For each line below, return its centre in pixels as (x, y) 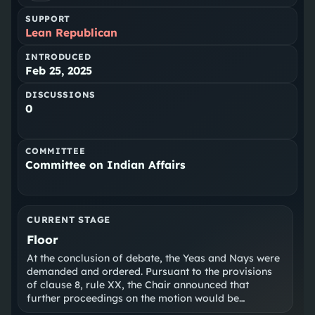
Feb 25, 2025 (59, 71)
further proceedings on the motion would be (133, 298)
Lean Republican (72, 33)
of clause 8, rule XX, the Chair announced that (138, 285)
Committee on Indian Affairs (106, 165)
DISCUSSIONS (61, 95)
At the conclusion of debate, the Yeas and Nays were (154, 258)
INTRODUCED (58, 57)
